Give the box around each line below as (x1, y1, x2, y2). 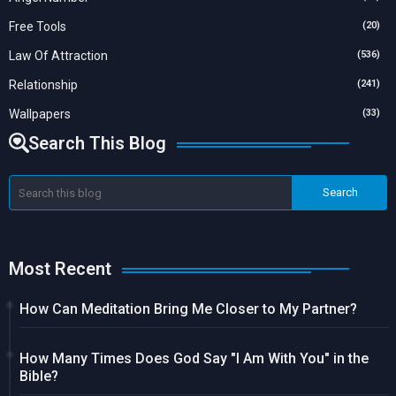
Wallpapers (9, 107, 71, 122)
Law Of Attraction (9, 49, 108, 64)
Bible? (19, 368, 58, 385)
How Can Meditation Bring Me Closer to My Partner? (19, 301, 357, 318)
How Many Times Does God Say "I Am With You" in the (19, 350, 369, 368)
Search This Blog (28, 132, 166, 154)
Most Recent (9, 257, 111, 279)
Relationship (9, 78, 78, 93)
